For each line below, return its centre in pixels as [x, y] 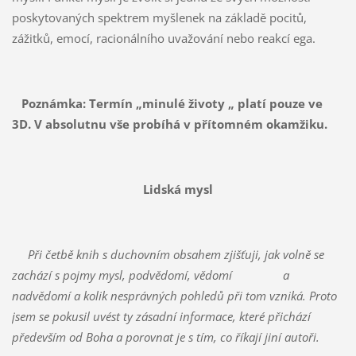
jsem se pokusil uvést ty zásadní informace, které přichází [161, 316]
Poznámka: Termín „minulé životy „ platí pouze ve [167, 103]
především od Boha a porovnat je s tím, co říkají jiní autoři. [165, 337]
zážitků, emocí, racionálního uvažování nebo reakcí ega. [163, 38]
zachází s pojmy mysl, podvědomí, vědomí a [150, 275]
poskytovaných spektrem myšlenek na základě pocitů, [159, 17]
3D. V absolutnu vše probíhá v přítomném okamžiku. [169, 124]
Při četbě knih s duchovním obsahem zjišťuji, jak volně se [168, 254]
